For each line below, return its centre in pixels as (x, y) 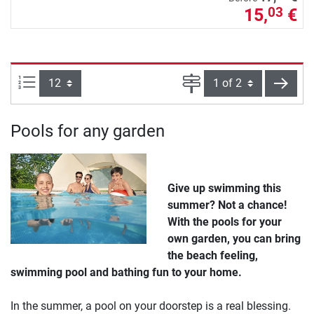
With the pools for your (225, 221)
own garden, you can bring (234, 238)
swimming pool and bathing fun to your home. (126, 272)
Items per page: (74, 81)
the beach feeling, (213, 255)
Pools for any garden (88, 131)
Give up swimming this (224, 188)
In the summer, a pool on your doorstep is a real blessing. (151, 306)
